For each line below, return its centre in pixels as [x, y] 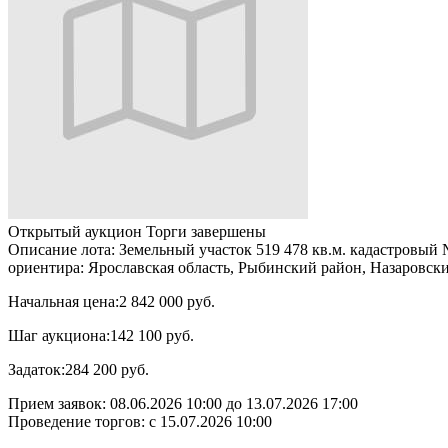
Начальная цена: [63, 301]
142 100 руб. [152, 335]
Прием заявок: [59, 403]
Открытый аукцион [75, 231]
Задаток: [36, 369]
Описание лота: [61, 249]
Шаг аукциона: [59, 335]
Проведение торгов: [78, 421]
